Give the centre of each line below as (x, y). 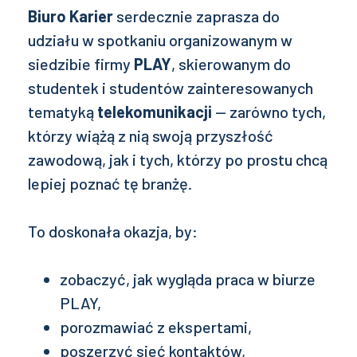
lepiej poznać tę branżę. (110, 183)
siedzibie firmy (81, 64)
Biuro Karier (71, 16)
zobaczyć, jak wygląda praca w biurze (188, 279)
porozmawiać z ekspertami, (156, 327)
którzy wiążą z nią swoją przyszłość (151, 135)
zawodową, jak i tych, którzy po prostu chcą (178, 159)
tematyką (63, 112)
